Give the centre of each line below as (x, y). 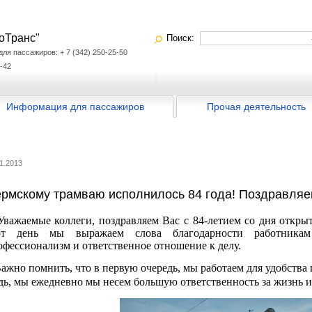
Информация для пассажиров (75, 107)
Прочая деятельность (256, 107)
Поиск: (183, 38)
